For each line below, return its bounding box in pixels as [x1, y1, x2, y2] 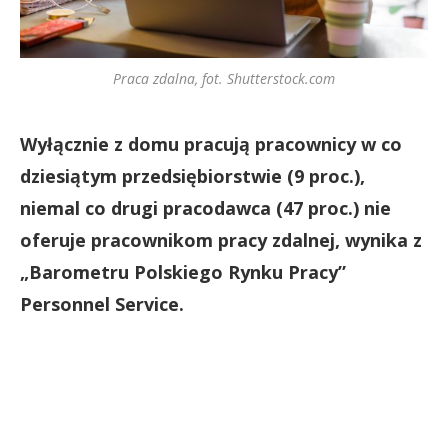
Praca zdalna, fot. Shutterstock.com [113, 69, 335, 88]
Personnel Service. [20, 292, 189, 316]
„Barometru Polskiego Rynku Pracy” [20, 260, 346, 284]
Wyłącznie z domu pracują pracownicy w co [20, 132, 402, 156]
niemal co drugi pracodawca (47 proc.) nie [20, 196, 391, 220]
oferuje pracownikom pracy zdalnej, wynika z [20, 228, 422, 252]
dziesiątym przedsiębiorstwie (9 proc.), [20, 164, 365, 188]
